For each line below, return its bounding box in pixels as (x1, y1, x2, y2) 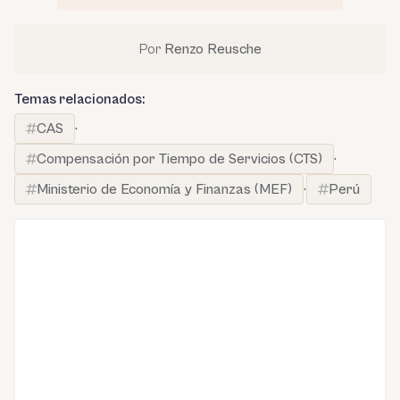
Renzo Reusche (163, 41, 262, 58)
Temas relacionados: (14, 91, 145, 108)
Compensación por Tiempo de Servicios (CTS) (37, 151, 322, 168)
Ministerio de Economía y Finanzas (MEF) (37, 181, 292, 198)
